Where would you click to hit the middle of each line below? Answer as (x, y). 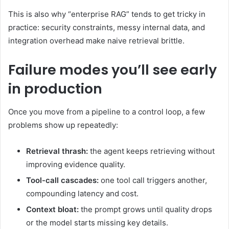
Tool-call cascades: (62, 180)
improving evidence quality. (76, 164)
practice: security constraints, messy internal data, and (107, 28)
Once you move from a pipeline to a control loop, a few (107, 111)
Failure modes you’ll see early (112, 70)
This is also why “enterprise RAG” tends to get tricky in (107, 14)
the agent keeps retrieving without (151, 151)
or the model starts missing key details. (97, 222)
